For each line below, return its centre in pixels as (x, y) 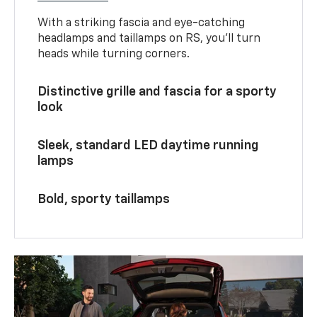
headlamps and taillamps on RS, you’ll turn (149, 39)
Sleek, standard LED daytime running (149, 145)
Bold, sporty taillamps (104, 199)
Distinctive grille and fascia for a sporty (157, 92)
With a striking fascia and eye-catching (142, 23)
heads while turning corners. (114, 54)
